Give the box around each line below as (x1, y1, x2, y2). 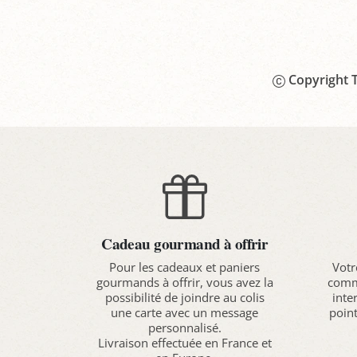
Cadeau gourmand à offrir (101, 232, 269, 255)
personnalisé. (147, 319, 222, 335)
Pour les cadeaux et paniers (109, 258, 261, 275)
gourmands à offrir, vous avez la (96, 273, 273, 290)
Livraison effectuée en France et (97, 334, 272, 351)
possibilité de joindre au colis (104, 288, 265, 305)
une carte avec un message (111, 304, 259, 320)
